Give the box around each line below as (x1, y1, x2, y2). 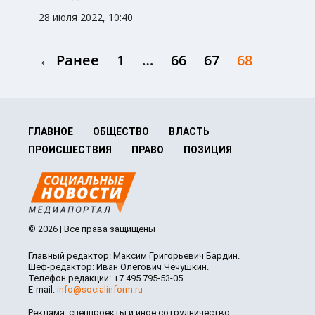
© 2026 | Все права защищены (28, 224, 155, 235)
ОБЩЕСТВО (93, 126, 149, 138)
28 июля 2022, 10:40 (39, 11, 133, 25)
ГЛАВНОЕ (28, 126, 73, 138)
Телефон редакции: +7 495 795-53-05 (28, 273, 183, 284)
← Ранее (39, 51, 99, 70)
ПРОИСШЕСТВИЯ (28, 144, 112, 156)
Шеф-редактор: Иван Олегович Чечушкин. (28, 262, 209, 273)
